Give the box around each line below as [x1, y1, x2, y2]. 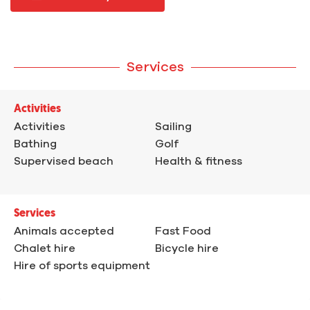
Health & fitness [155, 156, 242, 167]
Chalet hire [14, 243, 75, 255]
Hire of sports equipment [14, 260, 150, 272]
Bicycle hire [155, 243, 219, 255]
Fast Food [155, 226, 211, 237]
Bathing [14, 138, 57, 150]
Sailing [155, 121, 192, 133]
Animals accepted [14, 226, 114, 237]
